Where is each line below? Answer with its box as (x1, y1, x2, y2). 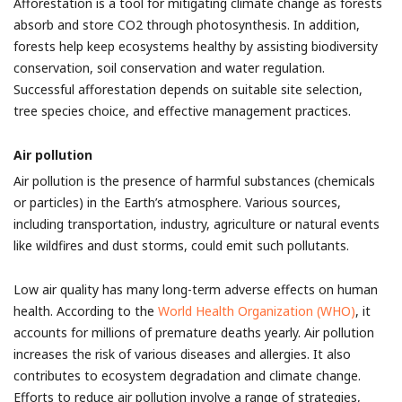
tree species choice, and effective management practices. (13, 102, 351, 119)
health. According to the (13, 302, 158, 319)
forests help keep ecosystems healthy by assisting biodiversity (13, 38, 378, 55)
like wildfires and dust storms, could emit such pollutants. (13, 237, 349, 254)
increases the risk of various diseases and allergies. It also (13, 345, 351, 363)
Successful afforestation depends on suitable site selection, (13, 81, 363, 98)
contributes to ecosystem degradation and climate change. (13, 367, 361, 384)
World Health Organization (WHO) (158, 302, 355, 319)
